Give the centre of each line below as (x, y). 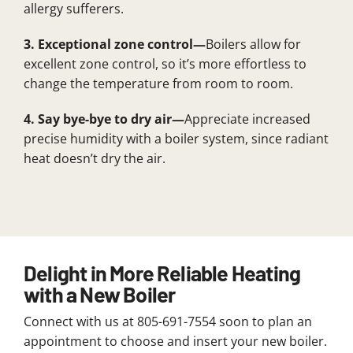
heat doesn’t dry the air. (94, 158)
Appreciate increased (247, 119)
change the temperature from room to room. (158, 83)
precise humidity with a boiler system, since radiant (176, 138)
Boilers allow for (253, 44)
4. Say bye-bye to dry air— (104, 119)
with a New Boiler (99, 294)
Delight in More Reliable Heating (162, 273)
